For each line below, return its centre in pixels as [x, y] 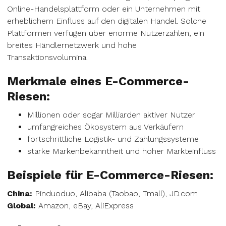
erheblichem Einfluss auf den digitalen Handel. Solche [107, 21]
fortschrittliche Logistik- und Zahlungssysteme [113, 139]
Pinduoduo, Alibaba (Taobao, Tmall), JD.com [115, 193]
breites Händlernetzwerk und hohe [72, 45]
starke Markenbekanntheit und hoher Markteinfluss [122, 151]
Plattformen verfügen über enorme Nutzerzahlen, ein [106, 33]
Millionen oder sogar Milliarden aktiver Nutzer [111, 115]
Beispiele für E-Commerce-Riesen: [110, 175]
